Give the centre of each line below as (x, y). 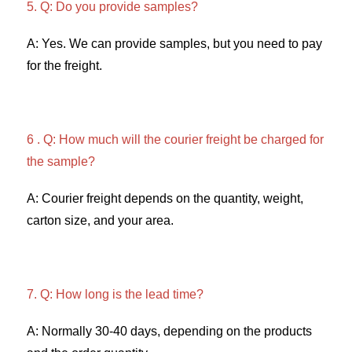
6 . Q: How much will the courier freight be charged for (175, 140)
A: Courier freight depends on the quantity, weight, (165, 199)
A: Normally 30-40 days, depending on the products (169, 332)
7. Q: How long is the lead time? (117, 295)
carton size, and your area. (102, 221)
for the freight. (66, 66)
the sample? (62, 162)
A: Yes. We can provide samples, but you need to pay (174, 44)
